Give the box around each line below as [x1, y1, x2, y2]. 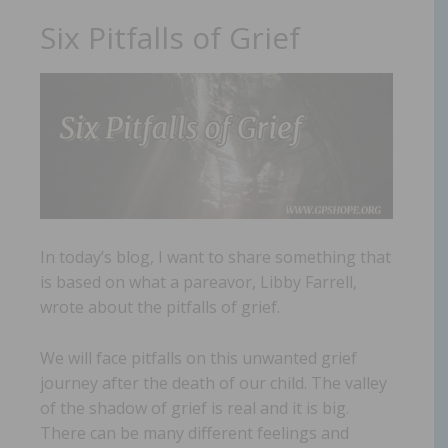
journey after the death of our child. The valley [40, 371, 387, 394]
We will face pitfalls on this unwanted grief [40, 346, 357, 369]
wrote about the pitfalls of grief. [40, 295, 280, 318]
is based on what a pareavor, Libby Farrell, [40, 270, 357, 293]
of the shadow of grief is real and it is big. [40, 396, 349, 419]
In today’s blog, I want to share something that [40, 245, 391, 268]
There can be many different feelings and [40, 421, 349, 444]
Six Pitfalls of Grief [40, 17, 300, 58]
